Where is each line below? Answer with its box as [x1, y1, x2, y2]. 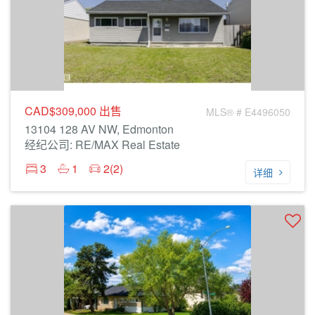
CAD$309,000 [25, 103, 99, 119]
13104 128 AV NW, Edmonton [25, 121, 174, 137]
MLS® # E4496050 [206, 105, 290, 119]
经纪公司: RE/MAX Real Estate [25, 136, 180, 153]
